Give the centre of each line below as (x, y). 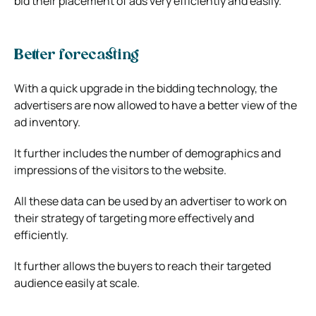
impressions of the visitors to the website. (120, 170)
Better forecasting (77, 55)
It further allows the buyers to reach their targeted (142, 266)
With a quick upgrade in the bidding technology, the (146, 88)
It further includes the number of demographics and (147, 153)
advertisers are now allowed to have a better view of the (156, 105)
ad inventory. (47, 122)
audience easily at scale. (77, 282)
